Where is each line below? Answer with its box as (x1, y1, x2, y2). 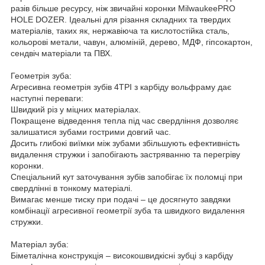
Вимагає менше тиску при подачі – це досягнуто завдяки (11, 194, 231, 204)
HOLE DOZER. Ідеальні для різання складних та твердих (11, 14, 231, 24)
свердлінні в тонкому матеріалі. (11, 183, 132, 193)
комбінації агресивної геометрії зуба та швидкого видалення (11, 205, 245, 215)
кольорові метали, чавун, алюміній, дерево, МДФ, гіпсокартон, (11, 37, 253, 47)
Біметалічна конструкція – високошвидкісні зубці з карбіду (11, 250, 233, 260)
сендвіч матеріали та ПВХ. (11, 48, 112, 58)
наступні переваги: (11, 93, 83, 103)
